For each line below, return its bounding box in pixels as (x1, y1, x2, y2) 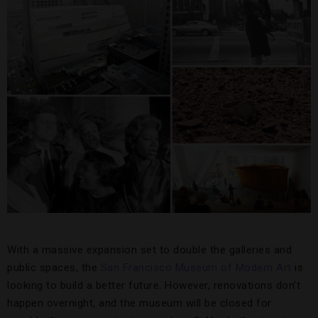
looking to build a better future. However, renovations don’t (7, 279, 300, 292)
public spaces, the (7, 261, 101, 275)
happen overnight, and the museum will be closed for (7, 297, 272, 310)
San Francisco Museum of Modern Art (100, 261, 292, 275)
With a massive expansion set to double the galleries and (7, 243, 292, 257)
